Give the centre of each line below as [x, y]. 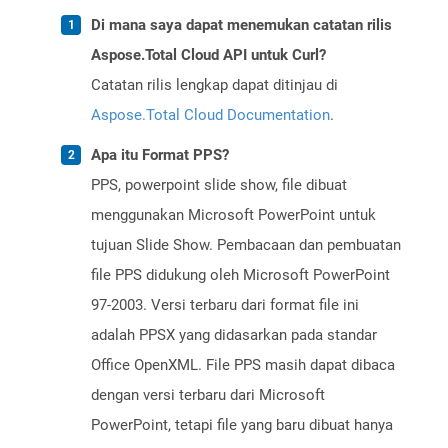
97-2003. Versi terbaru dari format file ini [225, 305]
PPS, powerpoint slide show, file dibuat [219, 185]
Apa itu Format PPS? [160, 155]
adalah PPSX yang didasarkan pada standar [234, 335]
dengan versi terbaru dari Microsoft [208, 395]
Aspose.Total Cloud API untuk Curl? [208, 55]
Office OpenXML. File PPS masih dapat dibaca [243, 365]
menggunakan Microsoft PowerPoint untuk [233, 215]
